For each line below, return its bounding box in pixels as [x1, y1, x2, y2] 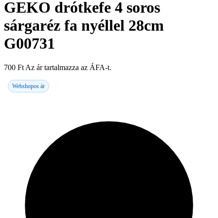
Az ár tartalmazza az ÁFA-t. [25, 63, 111, 72]
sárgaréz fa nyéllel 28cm [4, 17, 164, 35]
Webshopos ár [12, 82, 45, 90]
